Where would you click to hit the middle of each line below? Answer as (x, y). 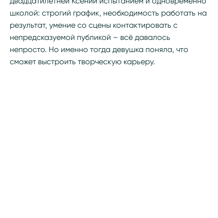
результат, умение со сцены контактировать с (94, 25)
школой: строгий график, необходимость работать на (108, 13)
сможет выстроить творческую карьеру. (82, 62)
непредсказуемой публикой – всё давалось (90, 37)
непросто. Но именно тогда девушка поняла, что (99, 49)
